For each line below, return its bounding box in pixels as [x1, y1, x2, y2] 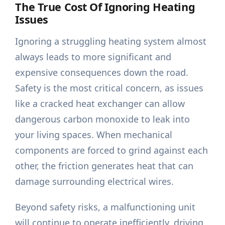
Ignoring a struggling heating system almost [15, 35, 207, 48]
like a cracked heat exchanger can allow [15, 97, 185, 110]
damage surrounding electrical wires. [15, 175, 174, 188]
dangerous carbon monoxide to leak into [15, 113, 190, 126]
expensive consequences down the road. [15, 66, 189, 79]
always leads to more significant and [15, 51, 172, 63]
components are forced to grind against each [15, 144, 208, 157]
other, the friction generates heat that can [15, 160, 194, 172]
